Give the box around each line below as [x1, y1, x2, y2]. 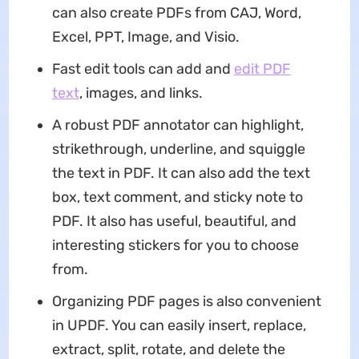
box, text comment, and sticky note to [51, 188, 303, 207]
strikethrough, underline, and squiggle [51, 140, 305, 159]
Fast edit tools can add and [51, 60, 234, 79]
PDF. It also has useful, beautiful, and [51, 212, 296, 231]
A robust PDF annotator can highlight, [51, 116, 304, 135]
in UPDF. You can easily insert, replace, [51, 317, 306, 335]
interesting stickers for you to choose [51, 236, 299, 255]
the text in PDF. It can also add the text [51, 164, 310, 183]
